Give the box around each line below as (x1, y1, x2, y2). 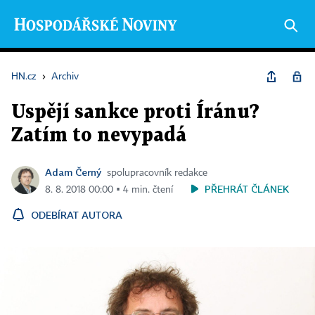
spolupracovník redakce (107, 168, 207, 178)
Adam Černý (45, 166, 101, 178)
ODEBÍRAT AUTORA (31, 209, 122, 221)
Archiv (51, 72, 79, 82)
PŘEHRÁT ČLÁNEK (205, 183, 289, 195)
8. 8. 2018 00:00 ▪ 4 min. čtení (45, 185, 173, 195)
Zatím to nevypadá (11, 127, 186, 145)
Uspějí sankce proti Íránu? (11, 103, 259, 122)
